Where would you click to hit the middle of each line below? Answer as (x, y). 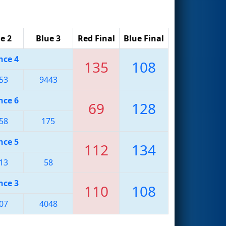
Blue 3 (48, 38)
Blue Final (144, 38)
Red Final (96, 38)
